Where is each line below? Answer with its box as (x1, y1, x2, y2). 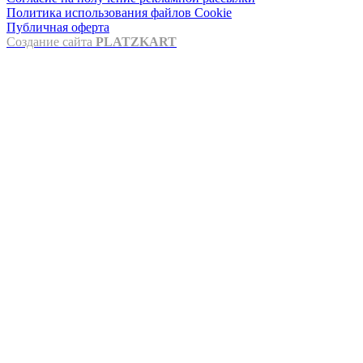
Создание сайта (6, 34, 96, 49)
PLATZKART (96, 34, 177, 49)
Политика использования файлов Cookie (6, 5, 232, 19)
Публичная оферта (6, 19, 109, 34)
